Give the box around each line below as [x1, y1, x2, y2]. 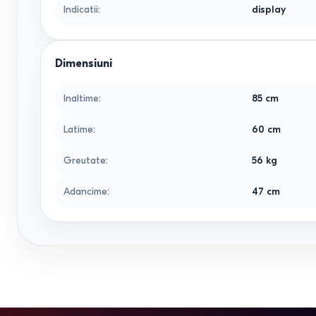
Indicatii [63, 4, 98, 16]
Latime [63, 123, 93, 135]
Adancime [63, 186, 107, 197]
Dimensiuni [55, 57, 112, 70]
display [252, 4, 286, 16]
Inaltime [63, 92, 99, 104]
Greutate [63, 154, 106, 166]
